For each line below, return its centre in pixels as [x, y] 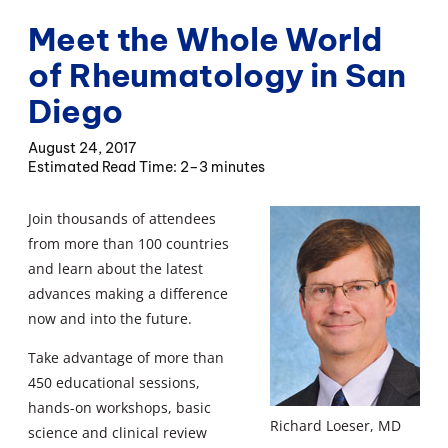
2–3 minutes [222, 166]
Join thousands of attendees [122, 218]
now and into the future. [110, 318]
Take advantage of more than [126, 357]
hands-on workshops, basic [119, 407]
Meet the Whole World [205, 38]
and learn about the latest [115, 268]
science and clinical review [117, 432]
